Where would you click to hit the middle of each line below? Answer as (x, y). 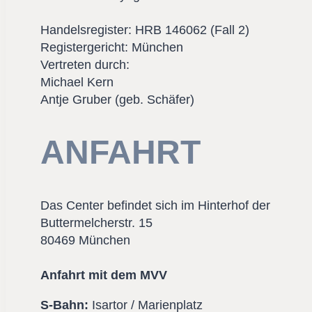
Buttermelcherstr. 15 (96, 223)
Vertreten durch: (85, 64)
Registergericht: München (112, 47)
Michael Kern (77, 82)
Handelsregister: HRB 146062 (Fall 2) (145, 30)
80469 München (85, 241)
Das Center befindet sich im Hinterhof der (155, 206)
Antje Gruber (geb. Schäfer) (117, 99)
